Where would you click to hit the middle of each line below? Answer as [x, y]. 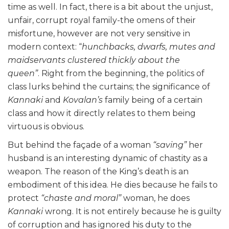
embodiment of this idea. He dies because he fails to [113, 185]
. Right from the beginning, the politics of [121, 74]
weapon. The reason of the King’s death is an [98, 172]
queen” [23, 74]
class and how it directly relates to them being [102, 113]
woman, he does [155, 198]
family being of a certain [154, 100]
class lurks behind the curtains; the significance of [109, 87]
